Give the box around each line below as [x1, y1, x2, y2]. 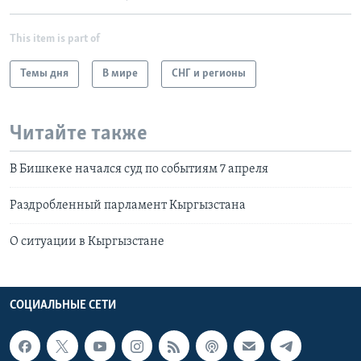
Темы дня [20, 67, 68, 80]
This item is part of [10, 32, 100, 45]
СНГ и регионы [172, 67, 246, 80]
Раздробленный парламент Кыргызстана [10, 199, 246, 213]
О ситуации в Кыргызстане [10, 235, 164, 249]
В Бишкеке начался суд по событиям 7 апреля [10, 163, 268, 176]
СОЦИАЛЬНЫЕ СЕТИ [10, 299, 116, 313]
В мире [102, 67, 138, 80]
